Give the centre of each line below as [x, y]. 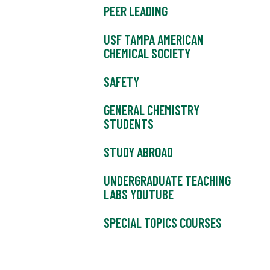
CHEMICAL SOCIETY [147, 53]
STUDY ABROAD [138, 152]
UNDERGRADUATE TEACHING [167, 181]
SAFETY [121, 82]
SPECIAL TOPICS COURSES [163, 223]
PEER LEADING [136, 11]
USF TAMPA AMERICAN [154, 39]
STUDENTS [129, 124]
